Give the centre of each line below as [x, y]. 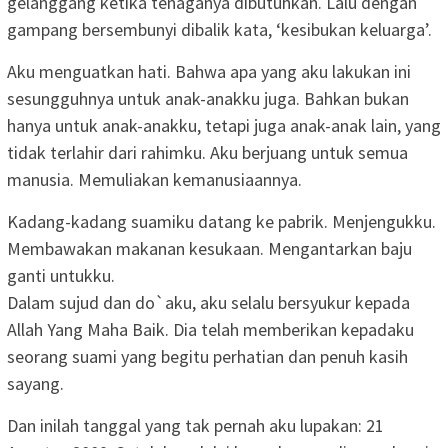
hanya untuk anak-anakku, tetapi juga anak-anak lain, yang [224, 125]
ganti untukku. [61, 275]
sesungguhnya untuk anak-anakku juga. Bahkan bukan [208, 98]
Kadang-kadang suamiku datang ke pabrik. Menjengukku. [221, 221]
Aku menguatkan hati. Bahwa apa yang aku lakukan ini [209, 71]
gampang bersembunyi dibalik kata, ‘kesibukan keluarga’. [219, 29]
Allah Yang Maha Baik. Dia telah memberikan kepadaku [210, 329]
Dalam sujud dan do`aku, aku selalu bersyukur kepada [208, 302]
